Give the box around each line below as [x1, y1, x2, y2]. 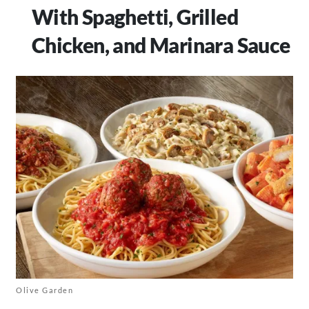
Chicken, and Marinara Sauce [31, 32, 290, 58]
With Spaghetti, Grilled [31, 4, 239, 30]
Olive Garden [16, 286, 73, 295]
